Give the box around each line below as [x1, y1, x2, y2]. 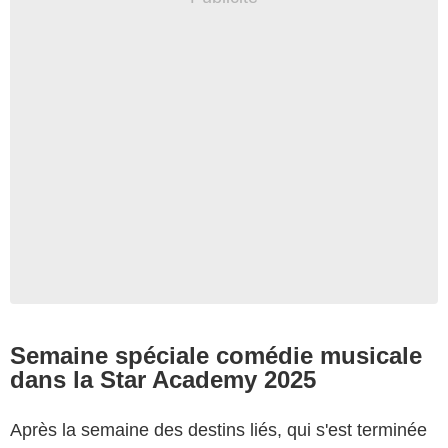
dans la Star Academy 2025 [10, 365, 316, 393]
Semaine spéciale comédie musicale [10, 341, 422, 369]
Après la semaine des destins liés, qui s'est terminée [10, 419, 427, 440]
